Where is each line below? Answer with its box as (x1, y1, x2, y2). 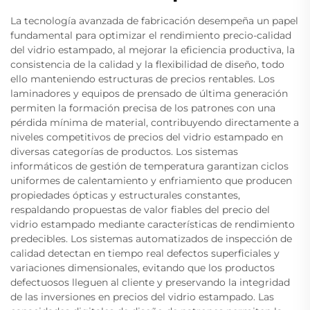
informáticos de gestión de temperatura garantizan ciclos (10, 160, 289, 173)
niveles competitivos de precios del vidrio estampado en (10, 131, 283, 144)
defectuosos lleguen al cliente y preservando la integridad (10, 276, 290, 289)
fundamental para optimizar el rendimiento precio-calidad (10, 29, 291, 42)
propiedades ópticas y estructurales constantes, (10, 189, 240, 202)
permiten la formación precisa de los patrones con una (10, 102, 275, 115)
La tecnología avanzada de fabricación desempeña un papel (10, 15, 298, 28)
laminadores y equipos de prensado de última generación (10, 87, 288, 100)
